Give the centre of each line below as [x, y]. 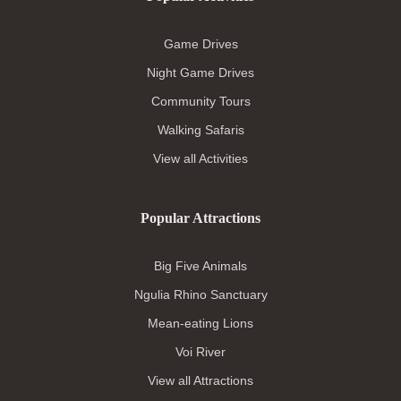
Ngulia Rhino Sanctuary [200, 295]
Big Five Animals [200, 266]
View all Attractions [200, 381]
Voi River [200, 352]
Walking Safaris [200, 130]
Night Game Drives [200, 73]
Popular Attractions [200, 218]
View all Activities [200, 159]
